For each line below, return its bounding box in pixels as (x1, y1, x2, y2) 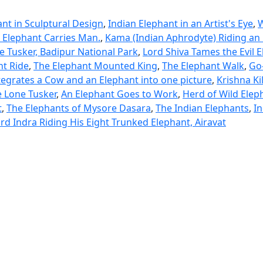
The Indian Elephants (156, 102, 249, 115)
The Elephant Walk (162, 59, 244, 73)
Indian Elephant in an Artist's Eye (108, 17, 253, 31)
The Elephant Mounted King (33, 59, 157, 73)
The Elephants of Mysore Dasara (6, 102, 151, 115)
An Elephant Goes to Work (61, 87, 178, 101)
